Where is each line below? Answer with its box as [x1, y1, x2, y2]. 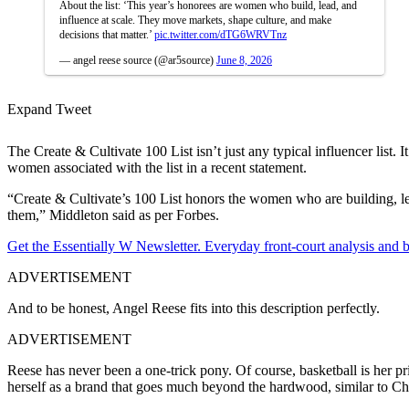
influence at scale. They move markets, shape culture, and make [59, 13, 331, 26]
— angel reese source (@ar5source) [59, 53, 216, 67]
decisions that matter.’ [59, 27, 154, 41]
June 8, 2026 [216, 53, 272, 67]
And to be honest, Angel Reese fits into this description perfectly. [7, 299, 380, 316]
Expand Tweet [7, 100, 91, 117]
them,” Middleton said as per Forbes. [7, 206, 219, 223]
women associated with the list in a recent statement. [7, 159, 307, 175]
